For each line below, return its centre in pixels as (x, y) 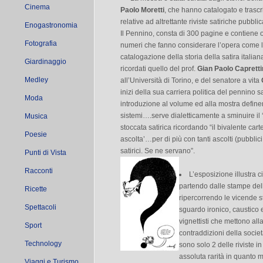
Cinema (37, 7)
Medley (36, 80)
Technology (43, 244)
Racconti (39, 171)
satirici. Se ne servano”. (158, 151)
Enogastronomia (51, 25)
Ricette (36, 189)
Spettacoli (41, 207)
